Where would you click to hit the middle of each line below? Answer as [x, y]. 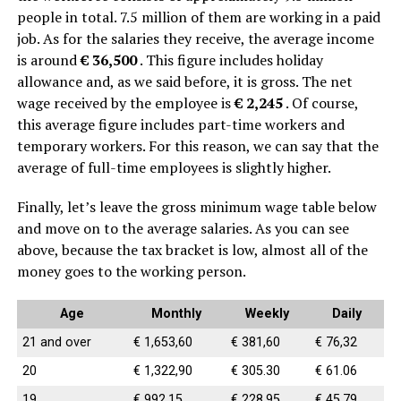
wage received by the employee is [125, 102]
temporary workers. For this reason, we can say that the [197, 145]
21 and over [56, 342]
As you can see [302, 228]
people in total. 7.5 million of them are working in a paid [198, 17]
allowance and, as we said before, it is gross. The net [184, 81]
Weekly [268, 313]
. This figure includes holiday [230, 60]
